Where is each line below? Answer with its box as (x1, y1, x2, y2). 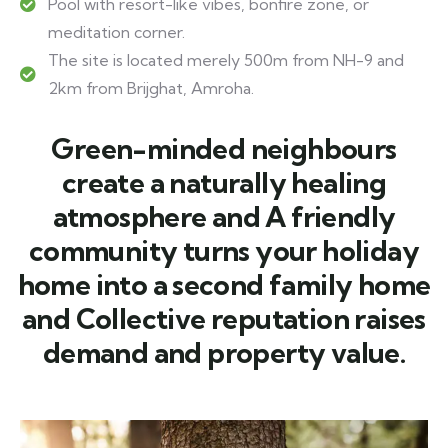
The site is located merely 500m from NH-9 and (48, 49, 404, 70)
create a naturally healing (61, 164, 387, 200)
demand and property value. (42, 334, 406, 370)
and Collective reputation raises (22, 300, 426, 336)
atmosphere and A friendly (52, 198, 396, 234)
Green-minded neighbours (51, 130, 397, 166)
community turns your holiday (28, 232, 420, 268)
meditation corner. (48, 21, 185, 42)
